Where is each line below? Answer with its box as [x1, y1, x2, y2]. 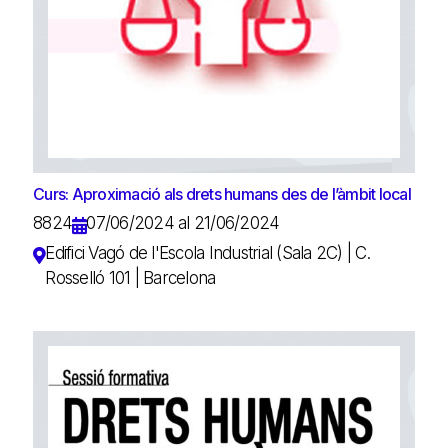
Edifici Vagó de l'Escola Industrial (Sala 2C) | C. [45, 242, 370, 263]
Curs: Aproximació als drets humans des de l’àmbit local [33, 183, 411, 204]
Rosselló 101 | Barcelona [45, 267, 216, 288]
